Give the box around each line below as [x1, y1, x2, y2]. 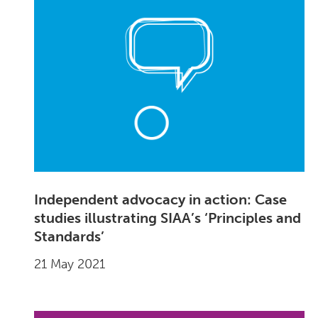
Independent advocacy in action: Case [34, 191, 287, 209]
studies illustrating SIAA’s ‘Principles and [34, 209, 302, 227]
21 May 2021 [34, 256, 106, 273]
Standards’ [34, 228, 105, 246]
